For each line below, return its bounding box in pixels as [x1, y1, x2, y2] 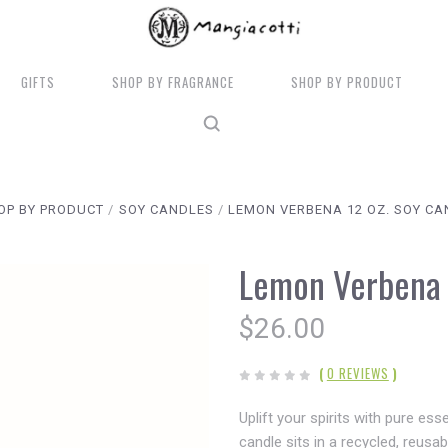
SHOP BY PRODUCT [291, 72, 404, 92]
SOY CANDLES [118, 202, 214, 217]
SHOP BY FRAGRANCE [112, 72, 235, 92]
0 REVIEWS [326, 363, 389, 383]
